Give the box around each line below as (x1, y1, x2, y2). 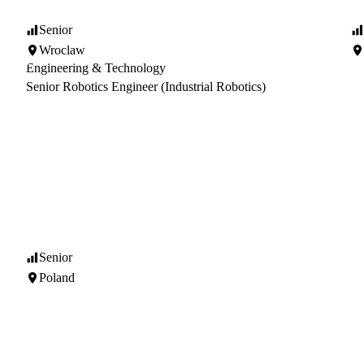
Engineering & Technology (26, 61, 166, 75)
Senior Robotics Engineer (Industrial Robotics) (26, 80, 266, 93)
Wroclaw (39, 43, 85, 57)
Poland (39, 271, 75, 284)
